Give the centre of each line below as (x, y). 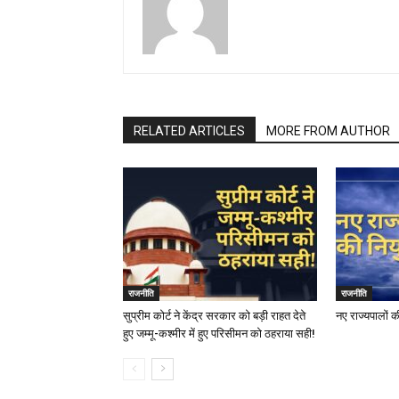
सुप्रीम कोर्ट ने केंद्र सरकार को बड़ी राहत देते (214, 316)
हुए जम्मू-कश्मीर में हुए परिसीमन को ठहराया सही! (219, 334)
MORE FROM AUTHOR (328, 131)
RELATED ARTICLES (189, 131)
